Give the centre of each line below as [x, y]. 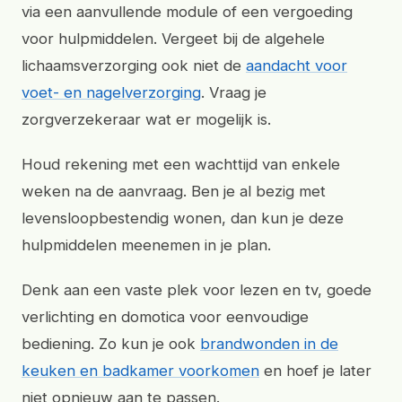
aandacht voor [297, 66]
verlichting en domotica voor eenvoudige [165, 317]
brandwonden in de [269, 344]
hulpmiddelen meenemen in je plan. [146, 245]
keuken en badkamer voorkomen [140, 371]
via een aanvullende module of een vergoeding [187, 12]
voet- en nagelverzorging [111, 92]
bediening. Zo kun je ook [111, 344]
